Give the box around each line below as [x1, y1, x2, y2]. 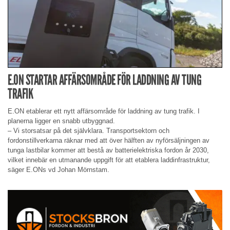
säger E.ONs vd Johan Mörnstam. [8, 166, 109, 174]
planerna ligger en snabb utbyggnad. [8, 117, 115, 125]
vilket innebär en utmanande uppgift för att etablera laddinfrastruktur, [8, 156, 210, 164]
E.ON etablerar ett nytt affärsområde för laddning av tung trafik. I [8, 107, 200, 116]
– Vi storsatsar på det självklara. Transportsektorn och [8, 127, 169, 135]
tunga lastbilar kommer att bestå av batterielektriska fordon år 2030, [8, 146, 209, 155]
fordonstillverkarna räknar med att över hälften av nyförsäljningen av [8, 137, 209, 145]
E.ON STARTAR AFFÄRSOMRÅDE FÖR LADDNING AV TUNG [8, 71, 201, 89]
